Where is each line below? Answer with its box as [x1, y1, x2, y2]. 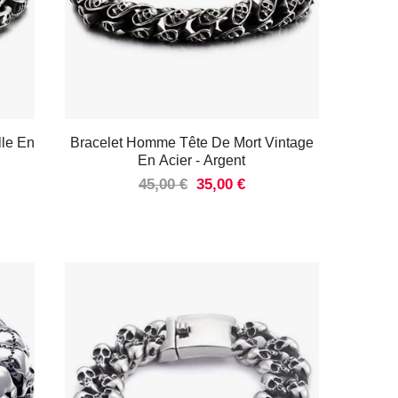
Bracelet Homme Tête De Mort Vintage [69, 134, 314, 150]
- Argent [195, 152, 246, 168]
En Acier [138, 152, 196, 168]
